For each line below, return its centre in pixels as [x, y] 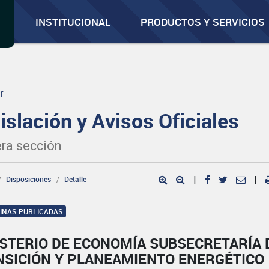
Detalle [76, 179]
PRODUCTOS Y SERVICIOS [203, 22]
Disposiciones [29, 179]
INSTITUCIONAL [73, 22]
